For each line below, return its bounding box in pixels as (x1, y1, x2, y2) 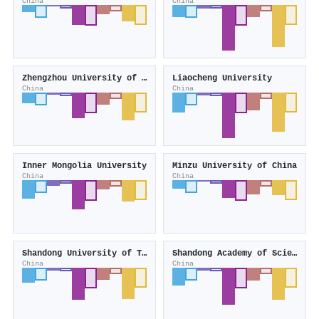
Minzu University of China (172, 161, 297, 172)
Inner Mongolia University (22, 161, 147, 172)
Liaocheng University (172, 73, 272, 84)
